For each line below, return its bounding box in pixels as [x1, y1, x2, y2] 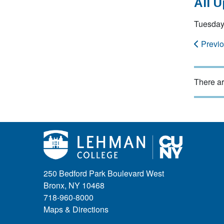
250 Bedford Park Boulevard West [43, 167, 164, 179]
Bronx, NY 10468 [43, 179, 104, 191]
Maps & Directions [43, 203, 108, 215]
